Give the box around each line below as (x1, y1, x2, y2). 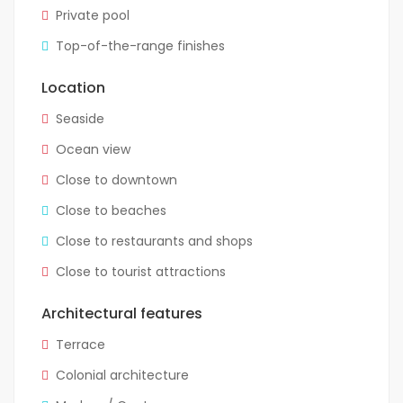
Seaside (56, 110, 104, 129)
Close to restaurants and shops (56, 232, 253, 251)
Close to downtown (56, 171, 177, 190)
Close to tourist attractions (56, 263, 226, 282)
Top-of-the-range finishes (56, 37, 225, 56)
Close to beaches (56, 201, 166, 220)
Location (41, 77, 105, 99)
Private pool (56, 6, 130, 25)
